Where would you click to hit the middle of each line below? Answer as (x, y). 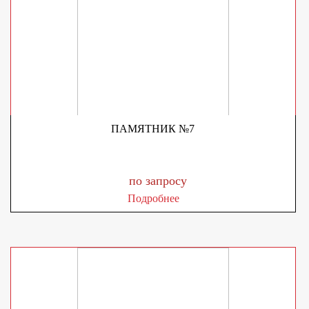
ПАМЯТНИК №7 (153, 129)
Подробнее (153, 198)
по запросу (158, 181)
